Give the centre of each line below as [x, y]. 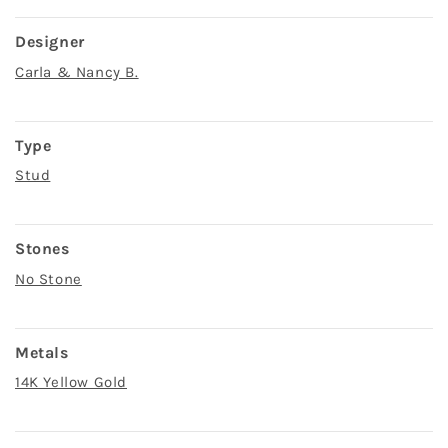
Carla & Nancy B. [77, 71]
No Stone [48, 278]
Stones [42, 249]
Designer [50, 42]
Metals [42, 352]
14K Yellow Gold [71, 382]
